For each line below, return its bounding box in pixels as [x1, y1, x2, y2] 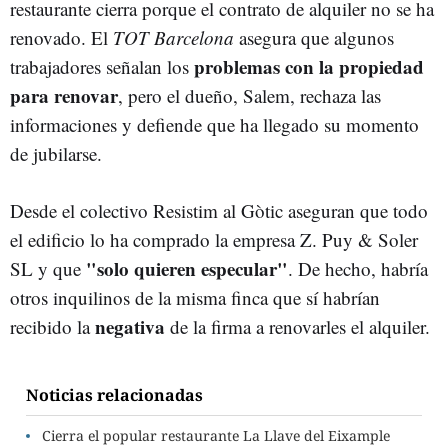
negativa [95, 313, 165, 340]
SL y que [10, 256, 86, 281]
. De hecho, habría [288, 256, 428, 281]
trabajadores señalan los [10, 54, 194, 79]
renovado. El [10, 25, 113, 50]
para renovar [10, 82, 118, 109]
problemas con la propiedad [194, 53, 424, 80]
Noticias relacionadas [26, 384, 203, 406]
